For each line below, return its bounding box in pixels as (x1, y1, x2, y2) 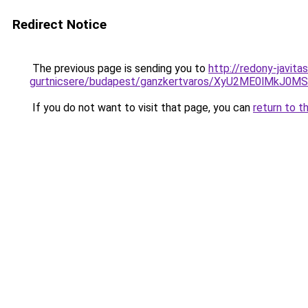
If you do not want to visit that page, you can (30, 101, 253, 114)
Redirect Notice (12, 16, 107, 32)
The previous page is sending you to (30, 62, 208, 75)
